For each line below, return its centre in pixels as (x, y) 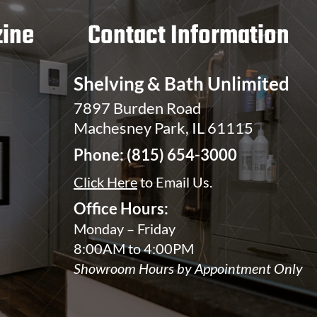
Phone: (100, 155)
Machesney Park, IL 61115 (163, 128)
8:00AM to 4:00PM (134, 249)
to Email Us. (175, 182)
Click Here (105, 182)
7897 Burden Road (137, 108)
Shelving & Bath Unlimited (181, 84)
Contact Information (189, 37)
